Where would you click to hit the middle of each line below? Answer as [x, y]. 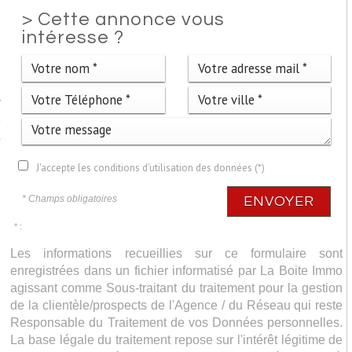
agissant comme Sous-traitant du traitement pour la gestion [177, 288]
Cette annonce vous [132, 20]
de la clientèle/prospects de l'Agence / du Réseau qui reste [177, 305]
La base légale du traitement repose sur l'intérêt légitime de [177, 339]
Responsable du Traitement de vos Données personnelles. [177, 322]
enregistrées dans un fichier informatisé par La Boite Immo [177, 270]
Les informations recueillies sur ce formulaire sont [177, 253]
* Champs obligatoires [70, 199]
